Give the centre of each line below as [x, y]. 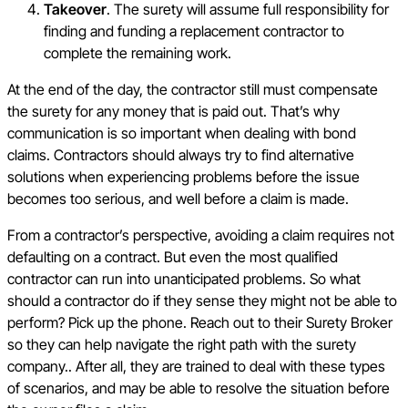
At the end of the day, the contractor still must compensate [193, 89]
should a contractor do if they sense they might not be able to [202, 300]
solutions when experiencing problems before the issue [184, 176]
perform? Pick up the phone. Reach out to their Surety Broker [200, 322]
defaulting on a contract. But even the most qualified [173, 256]
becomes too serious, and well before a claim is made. [178, 198]
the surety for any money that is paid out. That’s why [173, 111]
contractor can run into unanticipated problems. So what [184, 278]
